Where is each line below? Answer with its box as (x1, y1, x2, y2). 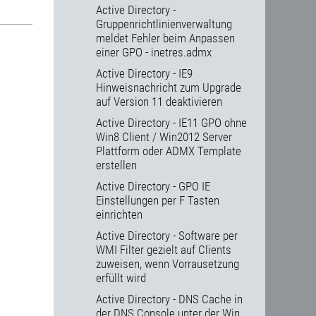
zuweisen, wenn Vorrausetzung (96, 257, 239, 272)
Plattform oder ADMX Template (96, 144, 241, 159)
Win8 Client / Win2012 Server (96, 130, 232, 145)
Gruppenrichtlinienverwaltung (96, 17, 232, 32)
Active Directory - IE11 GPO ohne (96, 116, 247, 130)
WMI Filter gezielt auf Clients (96, 243, 231, 257)
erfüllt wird (96, 271, 146, 286)
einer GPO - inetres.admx (96, 45, 212, 60)
